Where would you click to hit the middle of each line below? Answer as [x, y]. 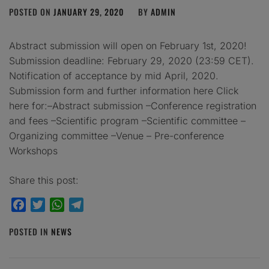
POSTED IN [30, 231]
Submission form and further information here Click [124, 91]
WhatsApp [87, 205]
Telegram [104, 205]
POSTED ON [31, 12]
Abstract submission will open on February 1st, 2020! [128, 46]
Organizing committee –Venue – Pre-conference [116, 136]
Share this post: [44, 180]
